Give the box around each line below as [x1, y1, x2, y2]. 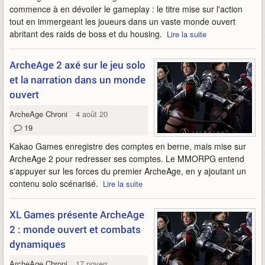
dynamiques [9, 237, 66, 251]
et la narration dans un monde [9, 73, 146, 86]
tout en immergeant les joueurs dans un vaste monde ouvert [9, 15, 235, 27]
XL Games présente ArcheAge [9, 208, 144, 221]
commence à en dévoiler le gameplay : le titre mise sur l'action [9, 3, 243, 15]
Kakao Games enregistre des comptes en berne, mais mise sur [9, 140, 246, 152]
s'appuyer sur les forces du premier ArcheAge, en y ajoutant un [9, 165, 246, 177]
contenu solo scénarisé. [9, 177, 103, 189]
